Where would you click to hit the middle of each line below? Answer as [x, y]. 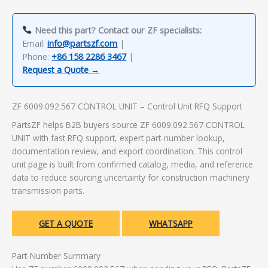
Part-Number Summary [56, 256]
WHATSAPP [171, 224]
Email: [35, 43]
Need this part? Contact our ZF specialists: [117, 30]
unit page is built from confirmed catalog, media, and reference [133, 165]
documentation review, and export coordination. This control [127, 151]
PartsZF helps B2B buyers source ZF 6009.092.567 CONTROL [128, 125]
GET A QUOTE [66, 224]
